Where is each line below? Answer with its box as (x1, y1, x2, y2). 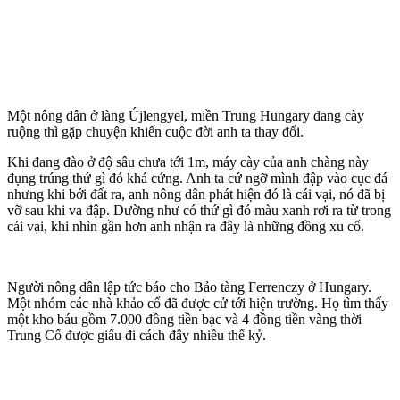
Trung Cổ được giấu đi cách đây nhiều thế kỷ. (7, 327, 266, 343)
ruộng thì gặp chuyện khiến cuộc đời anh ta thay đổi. (7, 123, 304, 139)
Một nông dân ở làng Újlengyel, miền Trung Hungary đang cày (7, 107, 364, 123)
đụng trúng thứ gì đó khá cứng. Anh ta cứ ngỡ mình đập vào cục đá (7, 170, 387, 186)
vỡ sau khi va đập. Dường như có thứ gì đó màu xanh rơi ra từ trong (7, 202, 391, 218)
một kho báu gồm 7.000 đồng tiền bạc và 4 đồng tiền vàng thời (7, 311, 362, 327)
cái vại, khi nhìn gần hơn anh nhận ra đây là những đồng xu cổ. (7, 218, 364, 234)
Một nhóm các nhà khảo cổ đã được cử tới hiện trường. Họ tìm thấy (7, 295, 388, 311)
